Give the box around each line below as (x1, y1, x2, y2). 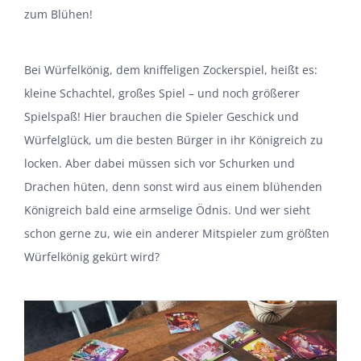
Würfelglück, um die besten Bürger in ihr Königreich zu (23, 132, 323, 148)
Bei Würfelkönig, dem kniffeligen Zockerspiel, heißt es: (23, 62, 317, 78)
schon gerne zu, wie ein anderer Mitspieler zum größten (23, 226, 330, 242)
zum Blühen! (23, 6, 93, 23)
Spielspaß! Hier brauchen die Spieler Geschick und (23, 109, 299, 125)
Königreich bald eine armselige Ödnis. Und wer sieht (23, 202, 310, 218)
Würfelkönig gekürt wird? (23, 249, 160, 265)
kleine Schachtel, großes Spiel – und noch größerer (23, 85, 300, 102)
